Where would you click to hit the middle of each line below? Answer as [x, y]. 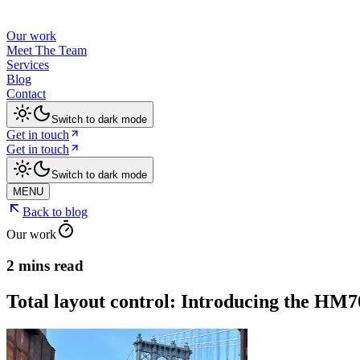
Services [28, 65]
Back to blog [55, 212]
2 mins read [45, 265]
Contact [26, 94]
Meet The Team [47, 50]
